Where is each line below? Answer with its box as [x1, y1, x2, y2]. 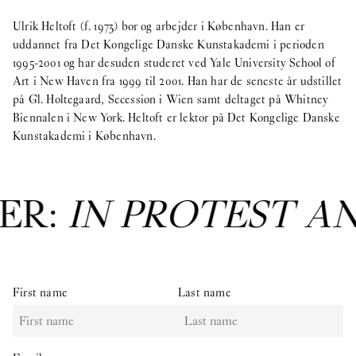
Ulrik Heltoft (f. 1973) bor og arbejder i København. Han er [13, 18, 305, 34]
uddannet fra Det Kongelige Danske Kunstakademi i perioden [13, 37, 324, 52]
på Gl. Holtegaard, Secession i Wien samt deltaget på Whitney [13, 91, 329, 107]
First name [13, 284, 68, 300]
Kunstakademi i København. [13, 128, 156, 144]
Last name [178, 284, 231, 300]
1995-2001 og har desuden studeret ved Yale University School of [13, 55, 335, 71]
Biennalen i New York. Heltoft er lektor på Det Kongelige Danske [13, 110, 340, 126]
